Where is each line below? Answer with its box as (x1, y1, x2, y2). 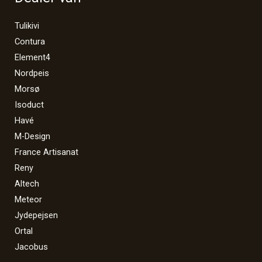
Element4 (15, 51, 50, 63)
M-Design (15, 130, 50, 142)
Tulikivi (15, 20, 39, 31)
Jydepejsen (15, 209, 58, 220)
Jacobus (15, 241, 48, 252)
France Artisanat (15, 146, 78, 157)
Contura (15, 36, 45, 47)
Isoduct (15, 99, 44, 110)
